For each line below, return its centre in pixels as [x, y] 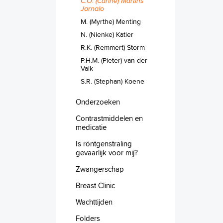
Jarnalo [92, 8]
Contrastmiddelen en [109, 118]
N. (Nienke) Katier [107, 34]
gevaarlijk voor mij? [107, 152]
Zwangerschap [100, 169]
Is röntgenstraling [104, 143]
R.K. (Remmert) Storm [113, 47]
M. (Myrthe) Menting [111, 21]
